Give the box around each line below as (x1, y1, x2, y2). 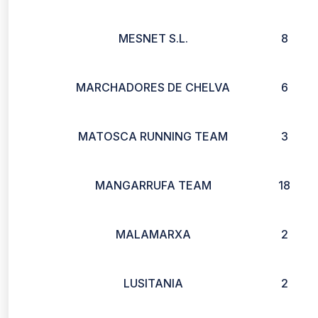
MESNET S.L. (118, 31, 188, 45)
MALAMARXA (115, 227, 191, 241)
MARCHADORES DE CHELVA (76, 80, 230, 94)
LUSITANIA (123, 276, 183, 290)
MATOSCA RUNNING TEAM (78, 129, 228, 143)
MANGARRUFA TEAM (94, 178, 212, 192)
